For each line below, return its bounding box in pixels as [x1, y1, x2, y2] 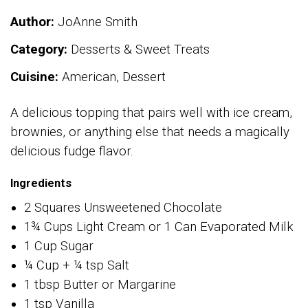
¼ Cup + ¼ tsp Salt [24, 257, 129, 273]
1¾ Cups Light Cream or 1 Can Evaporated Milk [24, 219, 294, 234]
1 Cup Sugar [24, 238, 93, 254]
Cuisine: [10, 69, 58, 85]
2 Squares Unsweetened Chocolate [24, 199, 222, 215]
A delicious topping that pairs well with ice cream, [10, 104, 292, 120]
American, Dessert [58, 69, 166, 85]
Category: [10, 41, 67, 57]
